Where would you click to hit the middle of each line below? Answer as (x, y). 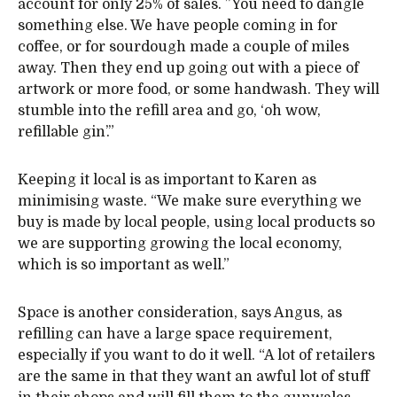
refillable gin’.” (66, 132)
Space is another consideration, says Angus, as (180, 313)
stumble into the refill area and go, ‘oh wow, (169, 111)
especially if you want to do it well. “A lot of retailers (196, 356)
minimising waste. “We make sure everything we (190, 202)
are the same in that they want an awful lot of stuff (194, 377)
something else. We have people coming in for (178, 26)
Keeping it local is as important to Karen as (167, 180)
